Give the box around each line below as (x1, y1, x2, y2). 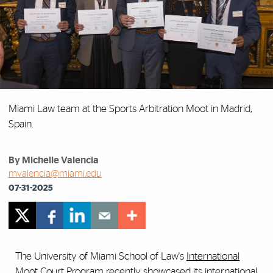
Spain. (9, 119, 33, 130)
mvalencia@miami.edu (9, 169, 102, 179)
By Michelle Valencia (9, 155, 99, 166)
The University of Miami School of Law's (15, 251, 186, 262)
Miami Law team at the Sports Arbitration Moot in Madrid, (9, 104, 252, 115)
